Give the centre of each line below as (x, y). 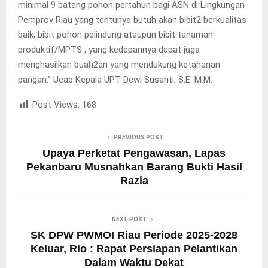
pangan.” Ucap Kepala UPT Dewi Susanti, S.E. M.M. (115, 80)
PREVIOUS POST (139, 138)
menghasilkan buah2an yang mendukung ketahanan (119, 65)
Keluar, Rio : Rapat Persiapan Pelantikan (134, 249)
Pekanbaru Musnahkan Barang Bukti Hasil (134, 167)
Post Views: (56, 105)
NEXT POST (129, 220)
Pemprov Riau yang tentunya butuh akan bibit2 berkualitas (132, 20)
